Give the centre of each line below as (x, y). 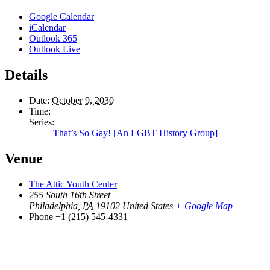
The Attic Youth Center (73, 184)
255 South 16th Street (70, 195)
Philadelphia (53, 206)
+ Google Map (204, 206)
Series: (42, 122)
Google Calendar (61, 17)
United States (148, 206)
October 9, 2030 (83, 101)
